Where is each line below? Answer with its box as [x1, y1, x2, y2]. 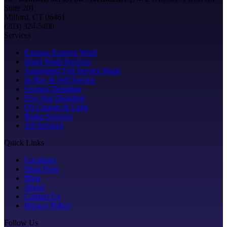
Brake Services [24, 112, 72, 121]
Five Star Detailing [24, 94, 85, 103]
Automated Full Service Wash [24, 66, 120, 75]
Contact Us [24, 192, 60, 201]
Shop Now [24, 165, 59, 174]
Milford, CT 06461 [4, 13, 65, 22]
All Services [24, 121, 63, 130]
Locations [24, 156, 56, 165]
